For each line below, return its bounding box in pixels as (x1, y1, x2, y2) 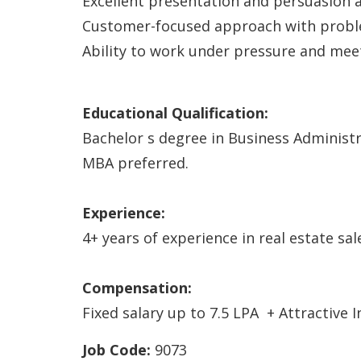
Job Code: (82, 340, 151, 359)
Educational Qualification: (82, 103, 268, 122)
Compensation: (82, 278, 192, 297)
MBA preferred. (82, 153, 189, 172)
